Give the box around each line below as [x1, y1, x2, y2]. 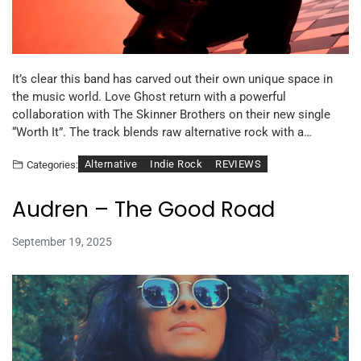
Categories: [27, 158, 78, 171]
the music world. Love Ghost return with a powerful [12, 89, 286, 105]
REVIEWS [215, 158, 262, 171]
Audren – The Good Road [12, 195, 275, 225]
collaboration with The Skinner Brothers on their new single [12, 107, 330, 122]
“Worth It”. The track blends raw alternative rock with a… [12, 125, 312, 140]
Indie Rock [150, 158, 203, 171]
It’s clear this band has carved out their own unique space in [12, 72, 333, 87]
